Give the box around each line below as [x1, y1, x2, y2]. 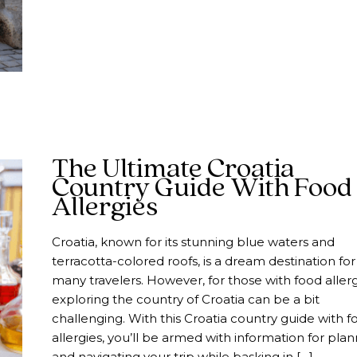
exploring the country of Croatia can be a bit [51, 292, 320, 308]
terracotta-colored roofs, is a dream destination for [51, 253, 355, 269]
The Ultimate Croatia [51, 155, 295, 184]
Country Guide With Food [51, 174, 352, 203]
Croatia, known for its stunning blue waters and [51, 234, 335, 250]
